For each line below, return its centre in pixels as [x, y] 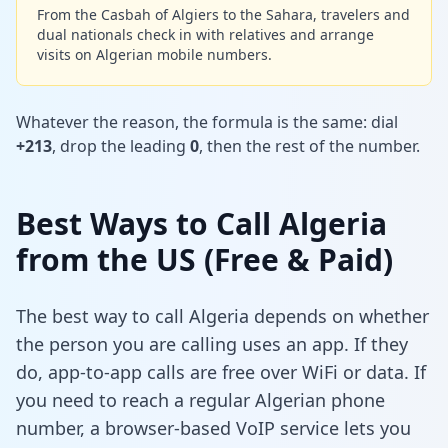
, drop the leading [119, 145]
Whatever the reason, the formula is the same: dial [207, 121]
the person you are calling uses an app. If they [212, 343]
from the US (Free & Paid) [204, 259]
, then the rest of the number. [309, 145]
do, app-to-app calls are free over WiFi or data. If [221, 371]
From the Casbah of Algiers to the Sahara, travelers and [223, 14]
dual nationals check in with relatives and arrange [205, 34]
